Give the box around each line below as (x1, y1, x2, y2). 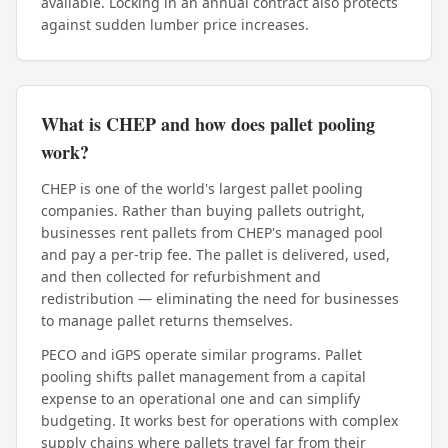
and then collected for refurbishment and (41, 267, 321, 286)
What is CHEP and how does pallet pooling (41, 111, 375, 137)
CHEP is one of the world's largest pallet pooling (41, 179, 363, 198)
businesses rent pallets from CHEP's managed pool (41, 223, 383, 242)
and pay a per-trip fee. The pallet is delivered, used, (41, 245, 390, 264)
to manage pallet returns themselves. (41, 311, 293, 330)
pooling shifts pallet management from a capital (41, 367, 366, 386)
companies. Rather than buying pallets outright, (41, 201, 365, 220)
